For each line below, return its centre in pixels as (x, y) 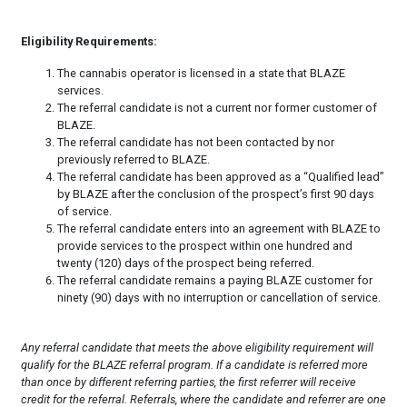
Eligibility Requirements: (89, 41)
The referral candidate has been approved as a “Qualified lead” (220, 176)
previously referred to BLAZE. (133, 159)
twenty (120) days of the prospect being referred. (185, 263)
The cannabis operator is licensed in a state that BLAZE (201, 73)
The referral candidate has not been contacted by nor (195, 142)
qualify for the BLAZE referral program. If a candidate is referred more (194, 364)
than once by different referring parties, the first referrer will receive (188, 382)
